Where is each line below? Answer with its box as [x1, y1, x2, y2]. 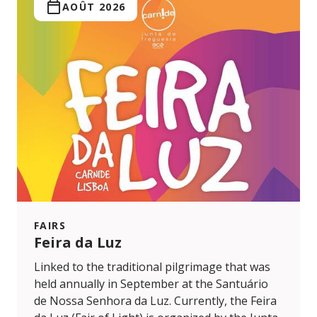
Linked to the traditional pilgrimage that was [34, 259, 270, 275]
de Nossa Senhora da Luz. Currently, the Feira [34, 293, 277, 309]
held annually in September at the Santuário [34, 276, 268, 292]
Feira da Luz [34, 233, 122, 253]
